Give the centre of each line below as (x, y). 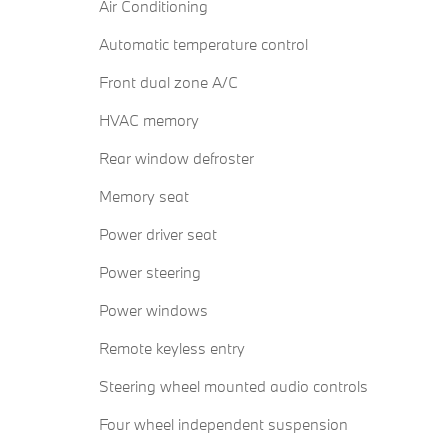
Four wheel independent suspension (223, 424)
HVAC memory (149, 120)
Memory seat (144, 196)
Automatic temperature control (203, 44)
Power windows (153, 310)
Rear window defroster (176, 158)
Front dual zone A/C (168, 82)
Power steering (150, 272)
